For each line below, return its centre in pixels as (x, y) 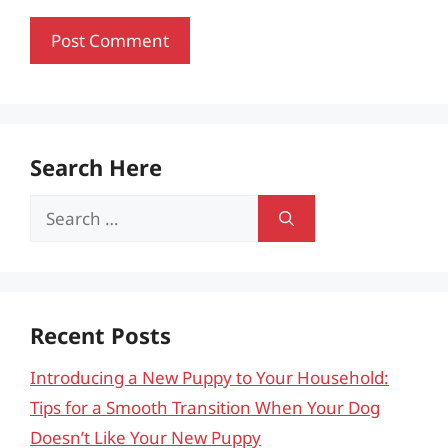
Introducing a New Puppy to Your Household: (209, 377)
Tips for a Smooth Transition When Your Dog (205, 407)
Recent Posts (100, 335)
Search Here (96, 167)
